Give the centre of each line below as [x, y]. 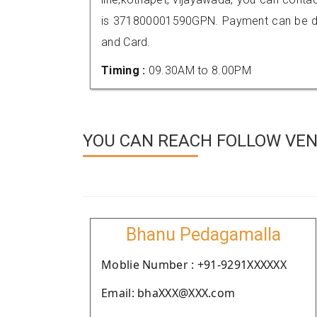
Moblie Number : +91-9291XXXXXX [194, 265]
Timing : [125, 70]
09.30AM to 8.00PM [200, 70]
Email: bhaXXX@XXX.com [168, 293]
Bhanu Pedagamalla [203, 235]
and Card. [126, 42]
